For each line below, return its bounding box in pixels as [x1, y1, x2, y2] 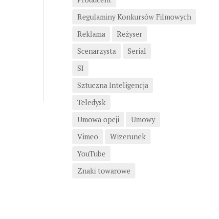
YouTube [77, 149, 106, 158]
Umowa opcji [77, 114, 120, 124]
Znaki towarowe [77, 166, 131, 175]
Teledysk [77, 97, 106, 107]
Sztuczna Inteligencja [77, 80, 149, 90]
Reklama [77, 29, 106, 39]
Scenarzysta [77, 46, 116, 56]
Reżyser [117, 29, 143, 39]
